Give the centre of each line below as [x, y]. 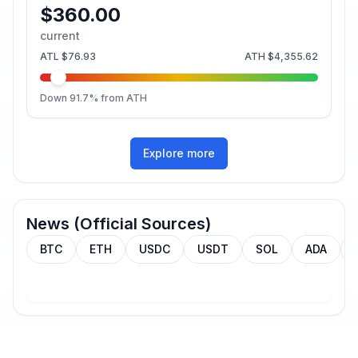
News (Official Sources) [119, 224]
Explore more [179, 153]
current [60, 36]
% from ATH [118, 98]
